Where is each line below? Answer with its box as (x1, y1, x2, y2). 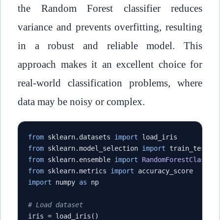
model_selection (79, 144, 142, 152)
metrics (79, 166, 110, 175)
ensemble (79, 155, 114, 164)
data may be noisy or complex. (18, 95, 145, 108)
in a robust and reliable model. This (18, 39, 202, 52)
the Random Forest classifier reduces (18, 2, 202, 14)
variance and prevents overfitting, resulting (18, 21, 202, 33)
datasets (79, 133, 114, 141)
